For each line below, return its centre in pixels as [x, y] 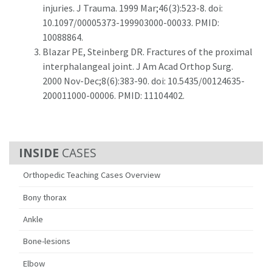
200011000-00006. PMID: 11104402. [114, 95]
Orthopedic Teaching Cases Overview [92, 175]
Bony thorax [45, 197]
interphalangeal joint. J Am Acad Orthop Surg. [138, 66]
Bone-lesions [47, 241]
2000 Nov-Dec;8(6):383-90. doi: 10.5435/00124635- [144, 80]
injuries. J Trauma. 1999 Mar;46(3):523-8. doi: [133, 8]
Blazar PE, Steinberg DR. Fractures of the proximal [148, 51]
